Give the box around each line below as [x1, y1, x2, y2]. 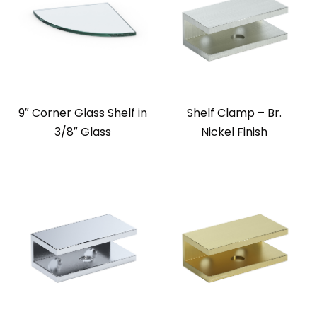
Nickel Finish [201, 124, 267, 141]
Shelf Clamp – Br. [187, 105, 282, 122]
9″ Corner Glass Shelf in [18, 105, 147, 122]
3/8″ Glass [54, 124, 111, 141]
